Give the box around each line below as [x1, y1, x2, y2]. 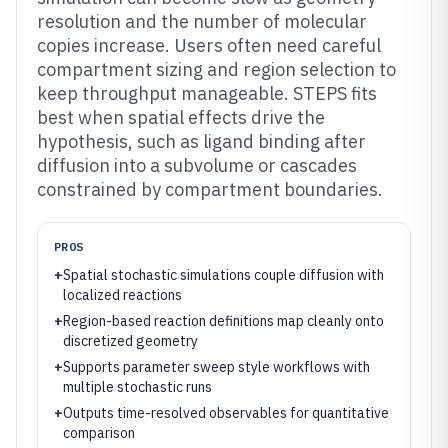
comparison [63, 424, 135, 442]
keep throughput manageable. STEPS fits [37, 82, 377, 105]
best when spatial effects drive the [37, 106, 325, 129]
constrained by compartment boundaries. [37, 178, 383, 201]
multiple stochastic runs [63, 378, 212, 396]
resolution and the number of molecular [37, 10, 367, 33]
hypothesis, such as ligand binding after [37, 130, 366, 153]
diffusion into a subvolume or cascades [37, 154, 357, 177]
